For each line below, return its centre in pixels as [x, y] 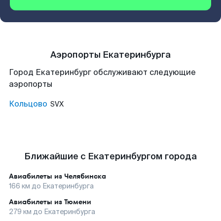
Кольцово [28, 104]
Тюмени [78, 202]
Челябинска [85, 176]
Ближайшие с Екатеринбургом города [110, 156]
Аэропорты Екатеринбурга [110, 55]
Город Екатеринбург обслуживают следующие [102, 72]
